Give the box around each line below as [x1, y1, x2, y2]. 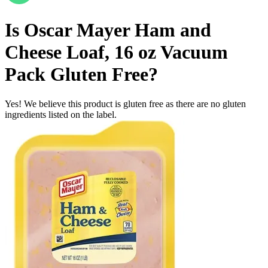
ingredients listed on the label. [5, 109, 117, 120]
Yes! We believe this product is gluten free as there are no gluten [5, 98, 246, 109]
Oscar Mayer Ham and [24, 19, 211, 41]
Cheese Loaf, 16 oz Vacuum [5, 41, 228, 63]
